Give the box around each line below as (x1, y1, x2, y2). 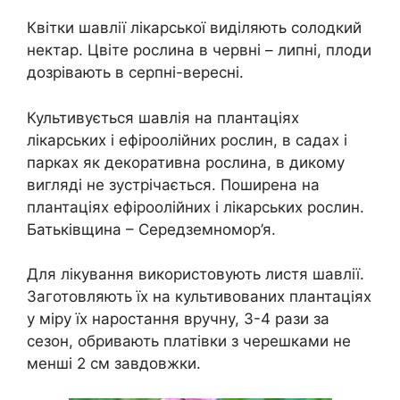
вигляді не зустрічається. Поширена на (27, 175, 320, 194)
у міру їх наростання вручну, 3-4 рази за (27, 310, 329, 329)
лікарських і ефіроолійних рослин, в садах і (27, 130, 347, 149)
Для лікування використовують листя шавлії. (27, 265, 364, 284)
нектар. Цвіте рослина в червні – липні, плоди (27, 41, 371, 60)
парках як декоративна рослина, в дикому (27, 153, 345, 171)
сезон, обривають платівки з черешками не (27, 332, 351, 351)
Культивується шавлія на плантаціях (27, 108, 299, 127)
